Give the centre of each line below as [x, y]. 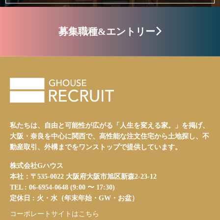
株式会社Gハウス [37, 165]
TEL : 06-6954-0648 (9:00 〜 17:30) [62, 187]
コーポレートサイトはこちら [55, 214]
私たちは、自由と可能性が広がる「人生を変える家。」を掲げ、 [110, 125]
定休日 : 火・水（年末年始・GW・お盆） [74, 198]
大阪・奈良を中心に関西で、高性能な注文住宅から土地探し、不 [110, 136]
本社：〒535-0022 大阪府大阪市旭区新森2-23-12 [83, 176]
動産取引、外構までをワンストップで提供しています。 [96, 147]
